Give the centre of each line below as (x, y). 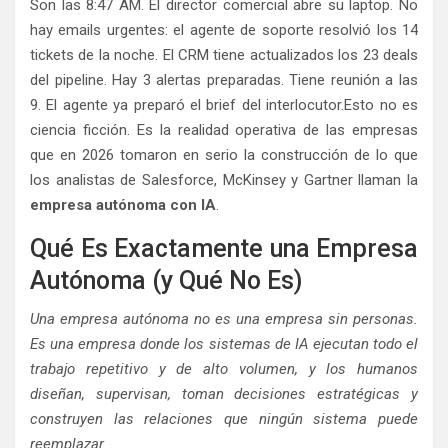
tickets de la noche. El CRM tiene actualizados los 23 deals (224, 55)
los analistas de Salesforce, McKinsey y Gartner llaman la (224, 180)
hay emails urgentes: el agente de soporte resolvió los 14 (224, 30)
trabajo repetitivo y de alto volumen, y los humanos (224, 369)
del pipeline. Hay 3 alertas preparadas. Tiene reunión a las (224, 80)
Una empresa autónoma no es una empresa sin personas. (224, 319)
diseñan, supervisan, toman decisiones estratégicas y (224, 394)
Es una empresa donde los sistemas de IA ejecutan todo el (224, 344)
